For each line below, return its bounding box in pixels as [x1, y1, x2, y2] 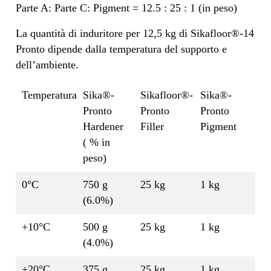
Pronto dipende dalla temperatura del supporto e [16, 43, 227, 56]
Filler [140, 120, 164, 133]
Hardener [83, 120, 123, 133]
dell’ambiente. [16, 59, 79, 71]
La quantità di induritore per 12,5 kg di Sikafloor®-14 [16, 27, 254, 40]
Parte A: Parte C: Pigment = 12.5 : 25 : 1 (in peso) [16, 2, 237, 15]
